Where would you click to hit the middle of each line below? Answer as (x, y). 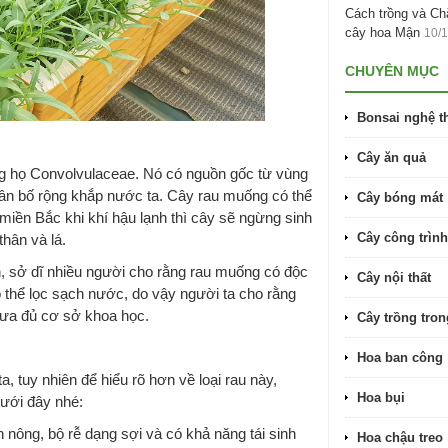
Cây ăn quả (391, 157)
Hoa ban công (400, 357)
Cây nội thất (394, 277)
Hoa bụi (381, 397)
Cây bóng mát (400, 197)
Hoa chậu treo (400, 437)
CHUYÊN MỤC (392, 71)
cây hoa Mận (382, 32)
